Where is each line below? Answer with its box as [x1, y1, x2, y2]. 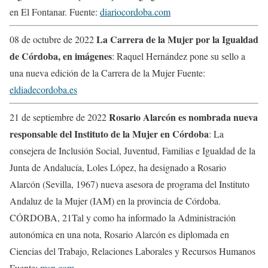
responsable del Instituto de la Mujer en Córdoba [10, 126, 209, 141]
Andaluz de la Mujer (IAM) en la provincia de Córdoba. [10, 194, 221, 207]
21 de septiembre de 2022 [10, 110, 109, 123]
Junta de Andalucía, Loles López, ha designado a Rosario [10, 160, 226, 173]
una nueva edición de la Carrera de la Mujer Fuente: [10, 66, 205, 79]
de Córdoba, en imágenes [10, 48, 112, 63]
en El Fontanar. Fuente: [10, 5, 100, 18]
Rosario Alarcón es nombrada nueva [109, 109, 258, 124]
